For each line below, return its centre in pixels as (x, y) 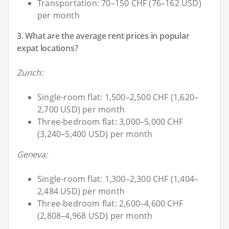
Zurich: (30, 72)
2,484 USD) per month (81, 191)
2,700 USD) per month (81, 109)
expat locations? (48, 48)
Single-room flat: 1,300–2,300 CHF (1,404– (118, 179)
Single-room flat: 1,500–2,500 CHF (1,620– (118, 97)
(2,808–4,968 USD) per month (95, 215)
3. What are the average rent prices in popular (103, 36)
